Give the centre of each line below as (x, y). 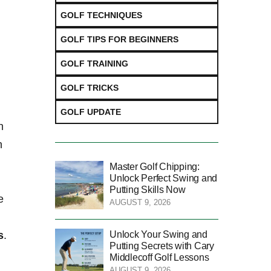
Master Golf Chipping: (155, 166)
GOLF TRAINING (94, 63)
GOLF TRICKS (90, 87)
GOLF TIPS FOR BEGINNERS (119, 39)
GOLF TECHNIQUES (101, 15)
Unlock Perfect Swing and (164, 178)
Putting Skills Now (148, 189)
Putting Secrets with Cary (162, 246)
